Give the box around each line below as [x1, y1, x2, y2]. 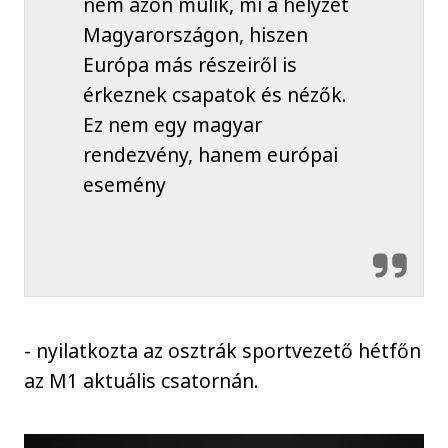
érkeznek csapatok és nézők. [82, 80, 347, 108]
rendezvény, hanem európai [82, 140, 338, 168]
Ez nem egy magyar [82, 110, 262, 138]
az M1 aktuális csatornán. [24, 366, 280, 394]
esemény [82, 170, 171, 198]
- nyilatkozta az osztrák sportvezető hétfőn [24, 336, 422, 364]
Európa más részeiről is [82, 50, 297, 78]
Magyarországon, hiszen [82, 20, 308, 48]
